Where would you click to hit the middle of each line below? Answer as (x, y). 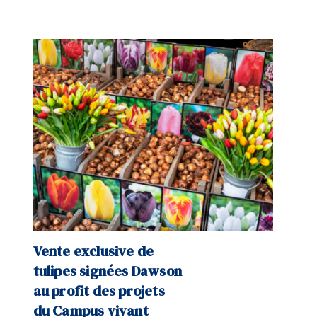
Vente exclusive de (93, 252)
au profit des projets (99, 291)
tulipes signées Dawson (107, 271)
